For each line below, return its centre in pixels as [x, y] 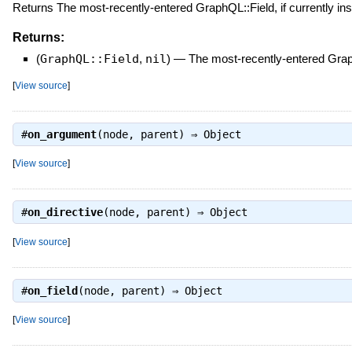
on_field [52, 291]
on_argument [62, 134]
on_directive [65, 213]
